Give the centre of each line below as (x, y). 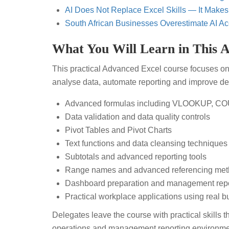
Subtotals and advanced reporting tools (136, 156)
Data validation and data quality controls (138, 117)
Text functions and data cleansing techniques (146, 143)
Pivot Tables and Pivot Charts (118, 130)
